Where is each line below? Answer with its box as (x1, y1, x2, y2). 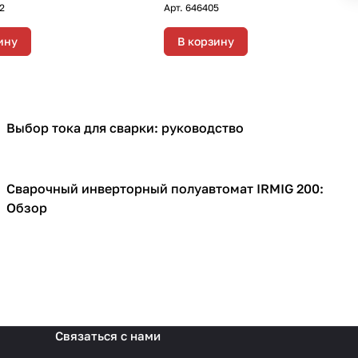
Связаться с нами (54, 328, 161, 344)
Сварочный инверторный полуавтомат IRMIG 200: (6, 181, 324, 197)
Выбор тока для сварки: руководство (6, 120, 244, 137)
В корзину (177, 34, 234, 49)
